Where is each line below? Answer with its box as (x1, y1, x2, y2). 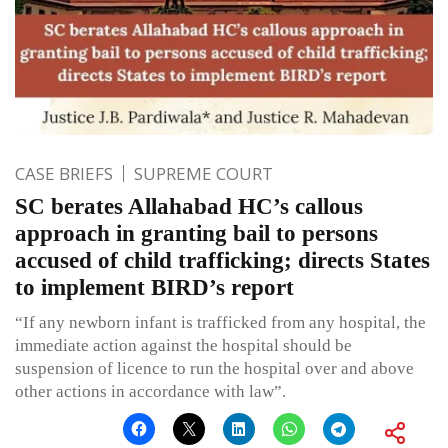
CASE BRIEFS (15, 162, 113, 186)
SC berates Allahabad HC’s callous (15, 194, 363, 220)
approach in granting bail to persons (15, 221, 378, 247)
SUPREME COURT (134, 162, 273, 186)
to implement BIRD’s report (15, 275, 294, 301)
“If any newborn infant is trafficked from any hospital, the (15, 313, 426, 333)
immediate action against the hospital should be (15, 336, 352, 356)
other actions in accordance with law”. (15, 382, 286, 402)
